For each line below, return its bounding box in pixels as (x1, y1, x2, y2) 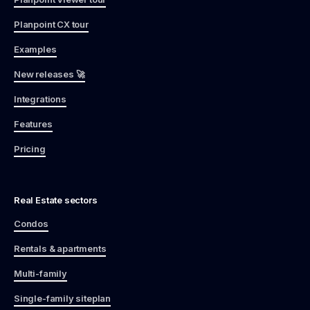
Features (14, 118, 53, 129)
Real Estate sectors (14, 194, 98, 206)
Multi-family (14, 267, 67, 279)
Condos (14, 217, 48, 229)
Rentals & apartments (14, 242, 107, 254)
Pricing (14, 143, 46, 154)
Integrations (14, 93, 66, 104)
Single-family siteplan (14, 292, 111, 304)
